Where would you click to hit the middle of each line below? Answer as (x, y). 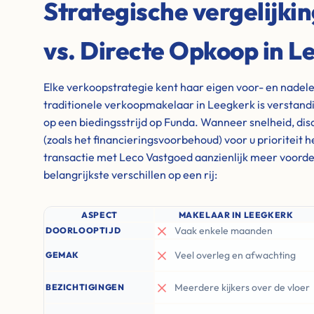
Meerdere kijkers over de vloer (242, 287)
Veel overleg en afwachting (235, 255)
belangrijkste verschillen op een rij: (130, 175)
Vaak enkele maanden (224, 231)
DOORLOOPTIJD (83, 230)
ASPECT (100, 215)
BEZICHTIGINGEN (85, 287)
